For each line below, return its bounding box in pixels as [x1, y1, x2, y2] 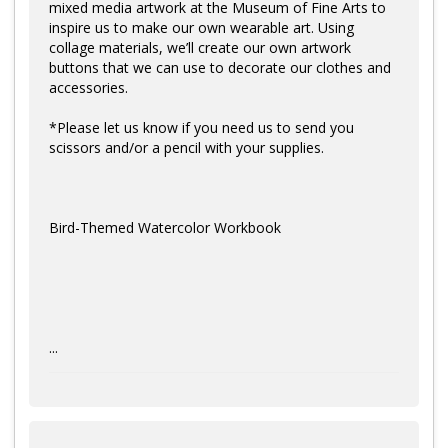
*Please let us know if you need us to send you [49, 118, 354, 138]
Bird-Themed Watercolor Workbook [49, 218, 281, 238]
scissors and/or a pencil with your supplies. [49, 138, 324, 158]
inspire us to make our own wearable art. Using [49, 18, 354, 38]
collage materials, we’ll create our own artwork [49, 38, 351, 58]
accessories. [49, 78, 128, 98]
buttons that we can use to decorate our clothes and [49, 58, 391, 78]
